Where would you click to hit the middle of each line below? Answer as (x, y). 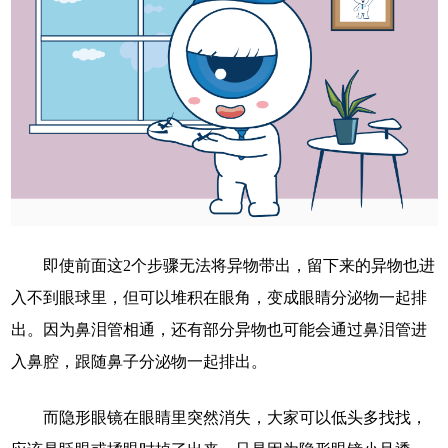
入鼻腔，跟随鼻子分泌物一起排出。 (138, 361)
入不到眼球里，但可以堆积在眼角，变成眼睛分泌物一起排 (218, 297)
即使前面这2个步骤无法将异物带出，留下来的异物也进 (222, 265)
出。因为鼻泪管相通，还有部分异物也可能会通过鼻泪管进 (218, 329)
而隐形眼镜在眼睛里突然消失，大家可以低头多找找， (218, 417)
